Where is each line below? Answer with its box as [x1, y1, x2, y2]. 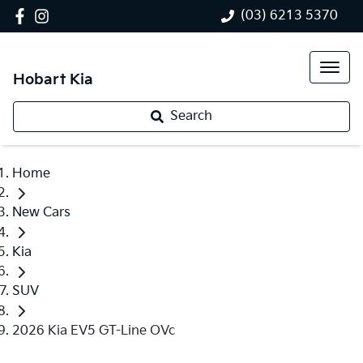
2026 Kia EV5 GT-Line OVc [12, 322, 175, 339]
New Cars [12, 205, 70, 221]
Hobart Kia [13, 71, 93, 88]
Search [170, 109, 212, 124]
